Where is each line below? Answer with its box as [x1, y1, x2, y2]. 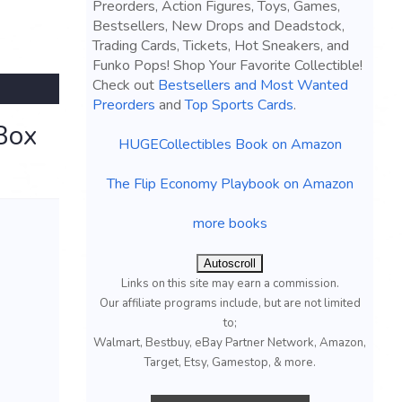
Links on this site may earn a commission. [120, 275, 339, 292]
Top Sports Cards [185, 95, 293, 115]
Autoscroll [204, 257, 256, 270]
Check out [92, 75, 158, 95]
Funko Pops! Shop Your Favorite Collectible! [92, 56, 363, 75]
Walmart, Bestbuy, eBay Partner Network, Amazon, [93, 335, 366, 351]
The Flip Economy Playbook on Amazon [106, 174, 354, 194]
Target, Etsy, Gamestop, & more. [144, 354, 316, 371]
